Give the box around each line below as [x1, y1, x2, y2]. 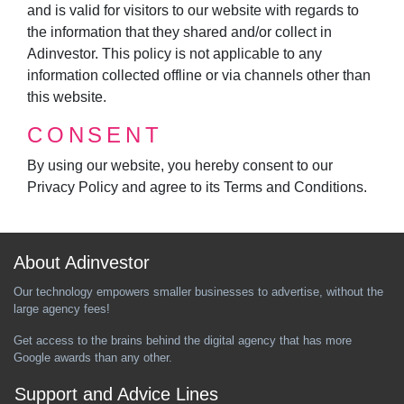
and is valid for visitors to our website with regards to [27, 2, 359, 18]
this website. [27, 88, 106, 105]
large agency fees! [14, 302, 110, 317]
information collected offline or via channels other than [27, 67, 371, 83]
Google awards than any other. [14, 351, 172, 365]
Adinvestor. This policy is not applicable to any [27, 45, 322, 61]
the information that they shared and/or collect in [27, 23, 332, 40]
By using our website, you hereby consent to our [27, 157, 333, 173]
